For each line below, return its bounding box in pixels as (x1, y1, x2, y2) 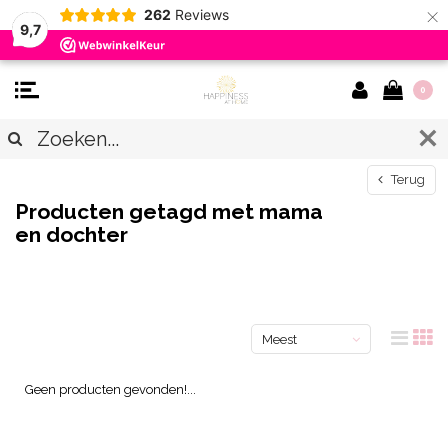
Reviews (174, 6, 229, 23)
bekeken (262, 361, 313, 377)
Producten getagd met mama (15, 199, 323, 224)
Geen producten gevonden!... (25, 382, 196, 397)
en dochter (15, 222, 128, 247)
